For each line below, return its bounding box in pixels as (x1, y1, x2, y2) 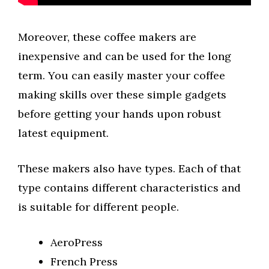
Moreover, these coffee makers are (18, 30, 196, 44)
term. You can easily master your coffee (18, 68, 225, 83)
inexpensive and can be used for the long (18, 49, 231, 64)
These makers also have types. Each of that (18, 162, 241, 176)
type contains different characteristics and (18, 181, 241, 195)
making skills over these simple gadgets (18, 88, 226, 102)
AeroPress (50, 235, 103, 250)
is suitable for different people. (18, 200, 179, 214)
